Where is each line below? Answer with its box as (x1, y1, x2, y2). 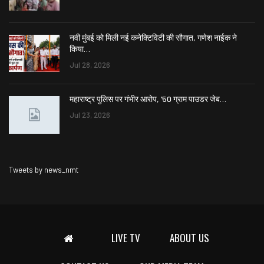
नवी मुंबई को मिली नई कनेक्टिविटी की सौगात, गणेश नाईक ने (70, 32, 237, 42)
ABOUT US (170, 230, 209, 245)
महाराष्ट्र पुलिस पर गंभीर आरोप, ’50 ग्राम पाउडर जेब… (70, 94, 226, 104)
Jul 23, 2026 (70, 110, 110, 120)
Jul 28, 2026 (70, 60, 110, 70)
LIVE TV (111, 230, 140, 245)
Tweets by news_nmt (9, 164, 78, 174)
